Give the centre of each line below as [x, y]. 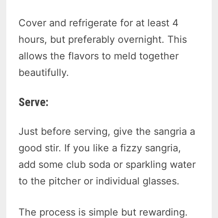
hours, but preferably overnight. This [103, 40]
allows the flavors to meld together [99, 56]
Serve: [34, 102]
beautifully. [44, 73]
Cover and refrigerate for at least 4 [99, 23]
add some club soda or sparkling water [107, 165]
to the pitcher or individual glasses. [99, 181]
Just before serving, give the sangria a [107, 132]
